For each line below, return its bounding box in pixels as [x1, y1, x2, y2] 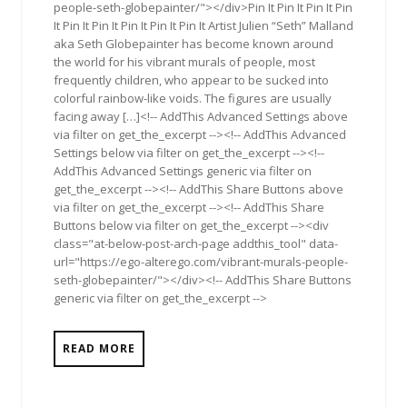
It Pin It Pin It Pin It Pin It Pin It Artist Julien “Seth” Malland [54, 17, 353, 34]
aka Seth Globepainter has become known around [54, 35, 333, 52]
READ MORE [63, 341, 135, 356]
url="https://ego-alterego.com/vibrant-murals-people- [54, 253, 348, 270]
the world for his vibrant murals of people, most [54, 54, 315, 70]
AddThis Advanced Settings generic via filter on [54, 163, 312, 179]
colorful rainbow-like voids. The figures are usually [54, 90, 332, 106]
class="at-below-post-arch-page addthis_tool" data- [54, 235, 338, 252]
